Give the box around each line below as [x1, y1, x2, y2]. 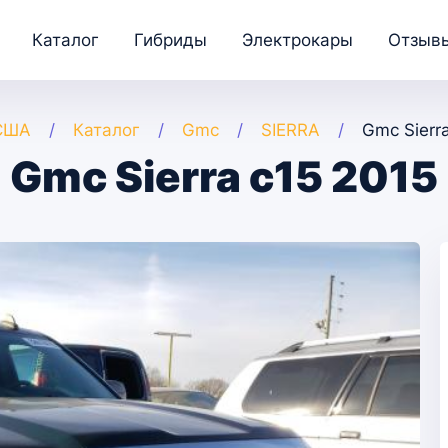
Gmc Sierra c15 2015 [10, 151, 438, 202]
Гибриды [134, 29, 207, 50]
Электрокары [242, 29, 353, 50]
